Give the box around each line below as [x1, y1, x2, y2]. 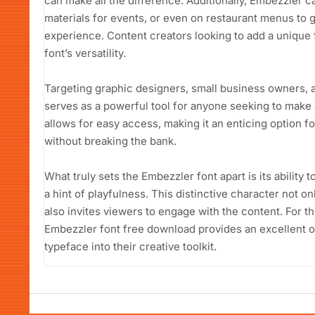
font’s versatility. [44, 46, 126, 60]
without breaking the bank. [44, 134, 176, 148]
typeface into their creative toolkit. [44, 239, 217, 253]
